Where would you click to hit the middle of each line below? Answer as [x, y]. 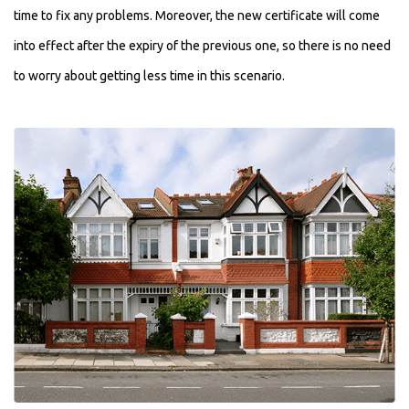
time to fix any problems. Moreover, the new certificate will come [197, 16]
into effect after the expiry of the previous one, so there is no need [202, 46]
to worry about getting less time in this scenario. [149, 76]
